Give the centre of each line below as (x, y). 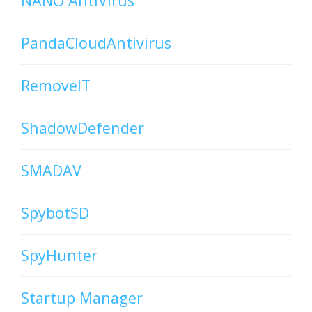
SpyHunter (59, 256)
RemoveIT (56, 86)
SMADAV (51, 171)
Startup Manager (82, 298)
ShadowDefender (83, 128)
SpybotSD (55, 213)
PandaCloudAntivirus (96, 43)
